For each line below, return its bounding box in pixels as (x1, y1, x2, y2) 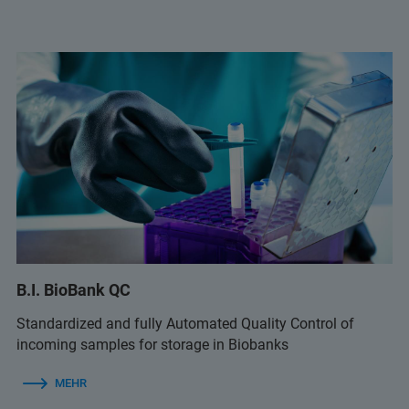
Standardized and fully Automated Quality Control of (16, 314, 354, 332)
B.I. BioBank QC (16, 279, 131, 299)
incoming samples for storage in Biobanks (16, 335, 288, 353)
